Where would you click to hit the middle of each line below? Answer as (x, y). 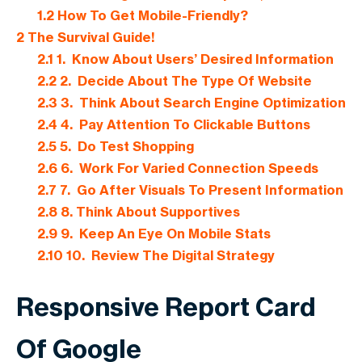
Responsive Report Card (166, 307)
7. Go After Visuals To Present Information (200, 190)
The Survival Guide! (90, 38)
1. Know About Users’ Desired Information (193, 59)
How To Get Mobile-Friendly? (151, 16)
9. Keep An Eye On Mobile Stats (164, 234)
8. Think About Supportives (148, 212)
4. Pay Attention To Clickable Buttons (183, 125)
